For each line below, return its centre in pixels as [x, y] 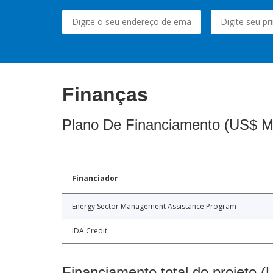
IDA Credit [90, 230]
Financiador [95, 178]
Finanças [105, 94]
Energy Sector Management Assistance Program [154, 206]
